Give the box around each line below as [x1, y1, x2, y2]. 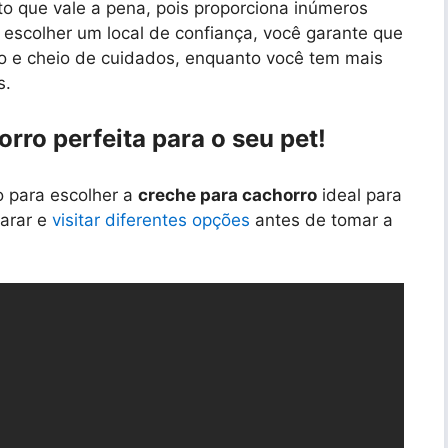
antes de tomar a [250, 209, 393, 230]
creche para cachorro [138, 184, 317, 205]
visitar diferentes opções [52, 209, 250, 230]
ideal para [317, 184, 402, 205]
